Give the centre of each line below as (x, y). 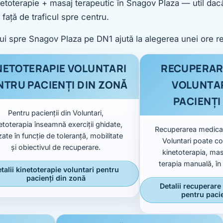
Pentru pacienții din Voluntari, (56, 112)
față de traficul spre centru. (56, 17)
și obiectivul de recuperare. (56, 147)
